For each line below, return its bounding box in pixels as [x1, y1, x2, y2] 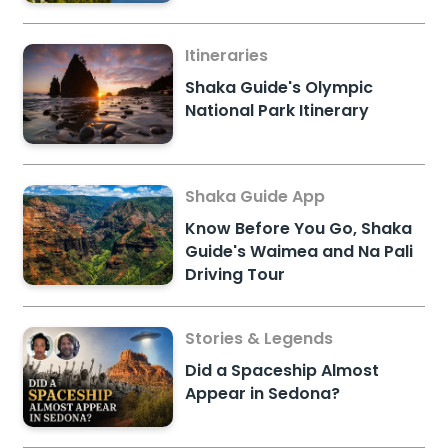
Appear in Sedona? [185, 382, 341, 406]
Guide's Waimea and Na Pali [185, 240, 414, 264]
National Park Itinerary [185, 99, 370, 123]
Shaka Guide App [185, 185, 326, 209]
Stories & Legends [185, 327, 334, 351]
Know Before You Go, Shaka [185, 217, 413, 241]
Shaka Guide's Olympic [185, 76, 374, 100]
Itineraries [185, 44, 269, 68]
